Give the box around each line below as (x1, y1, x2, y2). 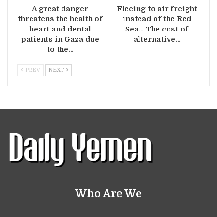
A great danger (32, 4, 88, 14)
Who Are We (75, 187, 142, 200)
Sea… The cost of (125, 25, 188, 34)
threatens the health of (17, 15, 103, 24)
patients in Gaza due (21, 35, 99, 44)
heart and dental (29, 25, 91, 34)
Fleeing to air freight (117, 4, 197, 14)
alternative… (133, 35, 181, 44)
